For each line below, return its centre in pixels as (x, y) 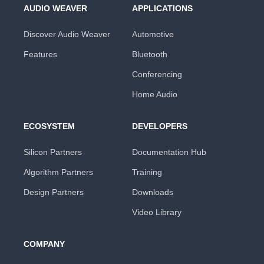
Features (40, 54)
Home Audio (155, 94)
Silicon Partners (53, 152)
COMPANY (44, 244)
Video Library (157, 212)
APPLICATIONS (162, 8)
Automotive (153, 34)
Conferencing (157, 74)
